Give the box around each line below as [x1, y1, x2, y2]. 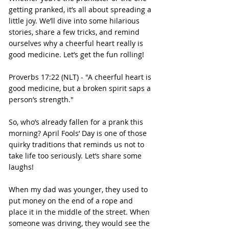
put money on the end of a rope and [9, 196, 135, 206]
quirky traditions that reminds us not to [9, 140, 146, 150]
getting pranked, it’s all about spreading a [9, 5, 153, 15]
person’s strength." [9, 95, 74, 105]
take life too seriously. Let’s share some [9, 151, 144, 161]
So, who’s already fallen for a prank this [9, 117, 145, 127]
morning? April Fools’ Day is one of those [9, 128, 149, 139]
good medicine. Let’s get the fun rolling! [9, 50, 144, 60]
